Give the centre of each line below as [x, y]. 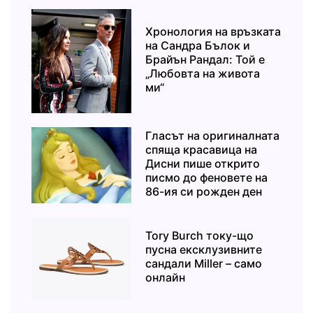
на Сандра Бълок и [198, 45]
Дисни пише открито [203, 163]
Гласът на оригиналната [213, 135]
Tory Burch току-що [200, 236]
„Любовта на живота [203, 73]
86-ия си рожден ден [204, 191]
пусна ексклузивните [204, 250]
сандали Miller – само [204, 264]
